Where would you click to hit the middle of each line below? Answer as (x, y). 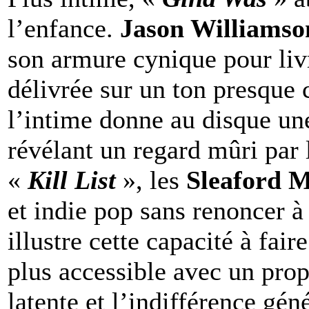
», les (151, 180)
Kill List (68, 180)
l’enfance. (64, 28)
